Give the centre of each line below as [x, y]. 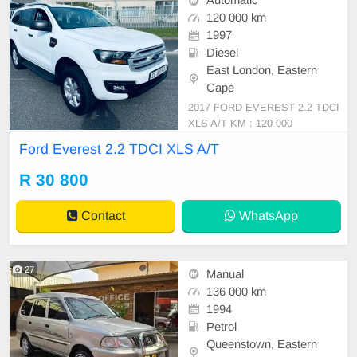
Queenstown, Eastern [262, 344]
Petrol [222, 326]
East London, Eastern [262, 71]
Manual [225, 274]
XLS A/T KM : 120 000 [240, 123]
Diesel [222, 53]
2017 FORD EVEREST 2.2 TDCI [264, 107]
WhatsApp [267, 215]
